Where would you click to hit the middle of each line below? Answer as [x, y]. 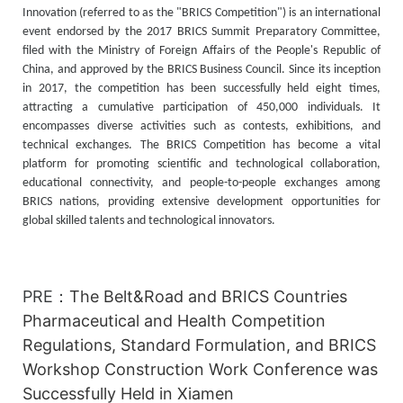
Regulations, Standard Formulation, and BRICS [199, 345]
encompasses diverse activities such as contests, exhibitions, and [201, 126]
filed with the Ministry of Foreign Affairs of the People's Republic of [201, 50]
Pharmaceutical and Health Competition [174, 320]
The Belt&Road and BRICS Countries [208, 296]
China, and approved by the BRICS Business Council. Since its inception [201, 69]
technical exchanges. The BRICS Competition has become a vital [201, 145]
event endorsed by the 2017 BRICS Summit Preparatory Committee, [201, 31]
